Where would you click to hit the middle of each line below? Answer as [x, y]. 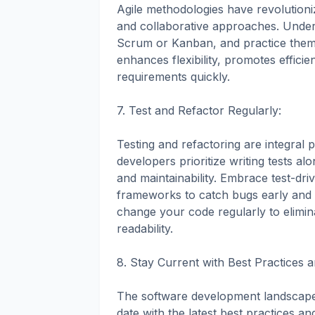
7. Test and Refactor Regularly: [199, 110]
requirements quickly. [173, 76]
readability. [145, 228]
